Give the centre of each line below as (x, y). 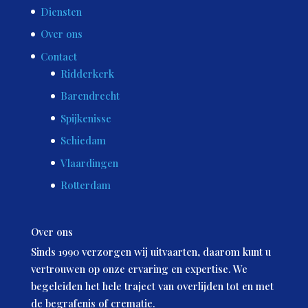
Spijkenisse (86, 118)
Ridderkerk (87, 73)
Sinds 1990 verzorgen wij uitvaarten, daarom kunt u (151, 251)
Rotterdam (85, 185)
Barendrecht (90, 96)
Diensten (61, 11)
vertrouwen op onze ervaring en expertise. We (139, 268)
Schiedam (83, 141)
